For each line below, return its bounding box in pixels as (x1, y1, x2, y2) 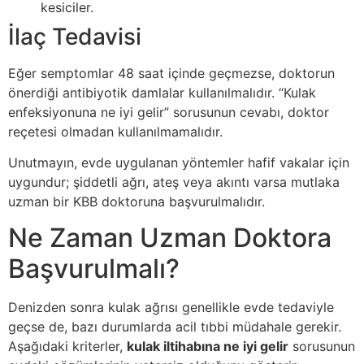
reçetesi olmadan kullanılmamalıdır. (8, 123, 223, 140)
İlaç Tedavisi (8, 22, 141, 50)
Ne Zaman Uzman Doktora (8, 222, 331, 254)
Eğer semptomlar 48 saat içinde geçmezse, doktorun (8, 64, 335, 81)
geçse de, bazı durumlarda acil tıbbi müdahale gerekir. (8, 318, 341, 336)
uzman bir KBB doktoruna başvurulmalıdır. (8, 193, 265, 210)
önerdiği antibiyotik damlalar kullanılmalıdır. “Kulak (8, 84, 316, 101)
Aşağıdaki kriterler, (8, 338, 127, 355)
